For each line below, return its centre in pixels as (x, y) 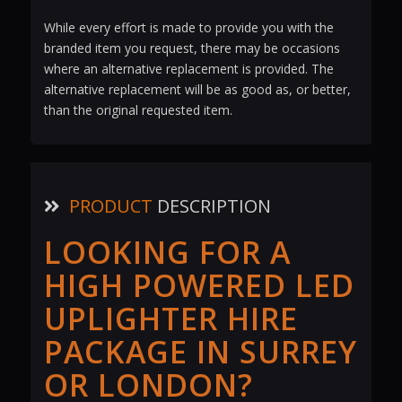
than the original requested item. (138, 110)
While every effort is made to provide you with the (188, 28)
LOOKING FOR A (167, 253)
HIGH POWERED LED (199, 286)
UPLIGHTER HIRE (170, 319)
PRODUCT (110, 206)
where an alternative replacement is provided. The (188, 69)
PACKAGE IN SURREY (200, 352)
